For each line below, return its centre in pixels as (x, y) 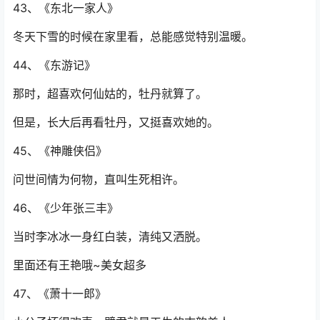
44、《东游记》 (54, 65)
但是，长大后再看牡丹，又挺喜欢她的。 (116, 122)
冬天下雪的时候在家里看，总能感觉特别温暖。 (133, 37)
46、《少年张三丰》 (66, 208)
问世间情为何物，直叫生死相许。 (99, 180)
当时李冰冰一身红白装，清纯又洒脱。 (110, 237)
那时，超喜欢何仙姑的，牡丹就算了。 (110, 94)
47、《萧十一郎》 (60, 294)
